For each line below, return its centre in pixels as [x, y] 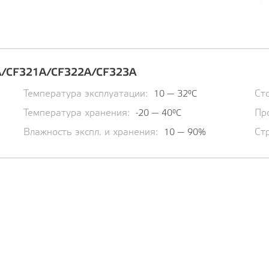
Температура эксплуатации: [86, 94]
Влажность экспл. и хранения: [91, 133]
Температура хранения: [77, 113]
